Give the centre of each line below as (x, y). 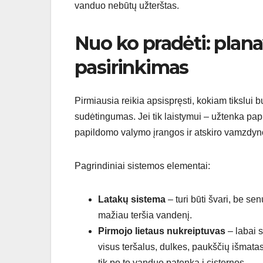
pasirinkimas (131, 68)
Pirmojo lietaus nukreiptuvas (162, 231)
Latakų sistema (132, 199)
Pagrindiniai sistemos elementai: (142, 166)
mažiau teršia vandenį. (145, 215)
